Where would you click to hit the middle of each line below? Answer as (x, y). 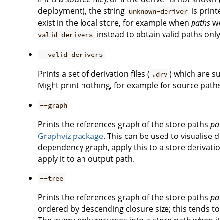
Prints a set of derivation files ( (94, 74)
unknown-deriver (158, 11)
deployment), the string (82, 11)
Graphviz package (70, 136)
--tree (52, 178)
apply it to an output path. (86, 159)
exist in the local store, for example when (114, 23)
